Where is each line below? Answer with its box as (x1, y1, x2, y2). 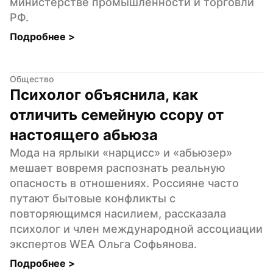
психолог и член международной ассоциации (10, 222, 263, 235)
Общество (10, 73, 54, 84)
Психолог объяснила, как (10, 85, 198, 104)
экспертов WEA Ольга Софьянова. (10, 237, 197, 250)
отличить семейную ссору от (10, 105, 224, 124)
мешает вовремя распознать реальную (10, 161, 225, 174)
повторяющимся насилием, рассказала (10, 207, 226, 220)
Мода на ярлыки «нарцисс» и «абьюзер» (10, 146, 232, 159)
